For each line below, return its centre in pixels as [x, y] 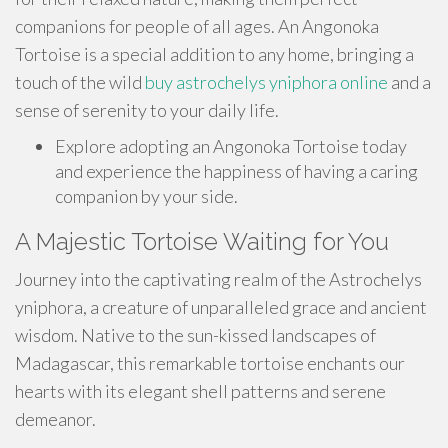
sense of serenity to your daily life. [147, 110]
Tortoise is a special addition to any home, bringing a [214, 54]
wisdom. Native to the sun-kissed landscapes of [195, 335]
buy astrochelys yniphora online [266, 82]
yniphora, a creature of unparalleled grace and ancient [221, 307]
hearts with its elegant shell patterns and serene [200, 391]
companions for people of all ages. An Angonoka [197, 26]
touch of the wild [80, 82]
